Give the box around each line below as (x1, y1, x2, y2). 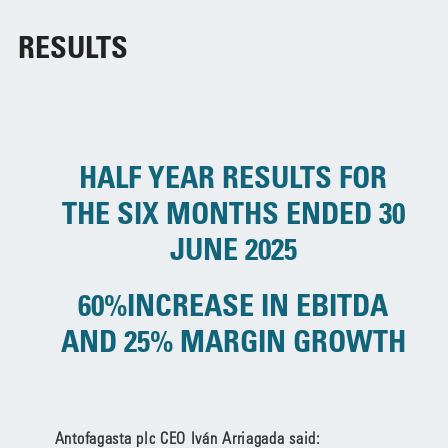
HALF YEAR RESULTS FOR (79, 158, 388, 195)
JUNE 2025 (169, 230, 297, 267)
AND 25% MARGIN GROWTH (60, 322, 406, 359)
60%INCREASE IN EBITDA (78, 286, 389, 323)
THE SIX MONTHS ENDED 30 (61, 194, 405, 231)
